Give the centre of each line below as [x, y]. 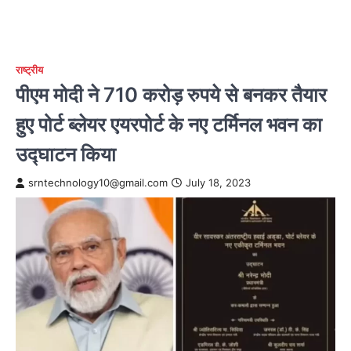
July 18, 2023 [218, 183]
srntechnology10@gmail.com [98, 183]
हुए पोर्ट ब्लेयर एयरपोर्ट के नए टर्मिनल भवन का [169, 124]
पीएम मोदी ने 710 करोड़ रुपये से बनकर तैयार [171, 94]
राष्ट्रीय [29, 70]
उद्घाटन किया [66, 154]
